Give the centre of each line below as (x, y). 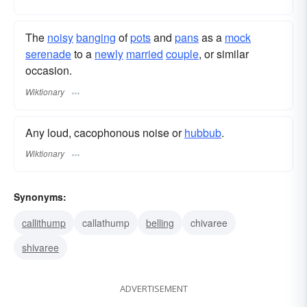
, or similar (224, 54)
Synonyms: (40, 196)
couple (182, 54)
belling (160, 222)
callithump (44, 222)
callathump (106, 222)
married (145, 54)
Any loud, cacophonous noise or (105, 132)
